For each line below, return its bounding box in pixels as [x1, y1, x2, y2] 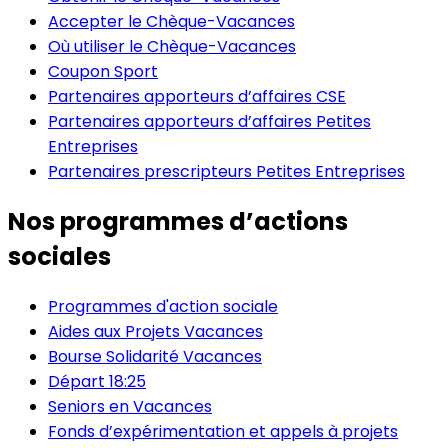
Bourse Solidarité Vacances [48, 345, 262, 369]
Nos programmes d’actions [8, 205, 348, 239]
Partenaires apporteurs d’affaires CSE [48, 85, 346, 109]
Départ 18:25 [48, 370, 146, 394]
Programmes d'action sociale [48, 295, 278, 319]
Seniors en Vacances [48, 395, 212, 419]
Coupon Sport [48, 60, 158, 84]
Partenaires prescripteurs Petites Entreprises [48, 160, 405, 184]
